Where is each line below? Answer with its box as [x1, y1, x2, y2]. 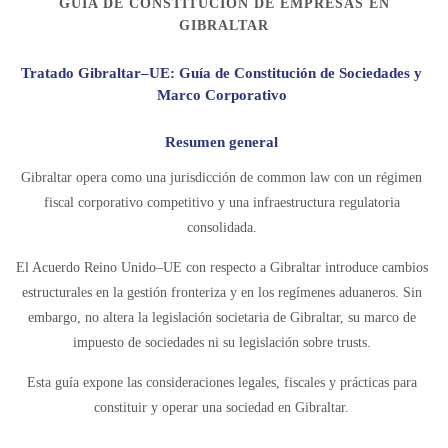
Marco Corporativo [156, 87, 287, 103]
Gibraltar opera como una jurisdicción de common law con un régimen [21, 170, 422, 185]
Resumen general [165, 134, 278, 150]
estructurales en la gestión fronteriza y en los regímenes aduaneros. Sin [21, 285, 422, 300]
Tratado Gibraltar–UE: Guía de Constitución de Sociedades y [21, 65, 422, 81]
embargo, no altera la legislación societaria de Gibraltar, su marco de [27, 310, 416, 325]
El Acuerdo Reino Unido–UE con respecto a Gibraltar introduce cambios [15, 260, 428, 275]
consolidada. [186, 220, 257, 235]
